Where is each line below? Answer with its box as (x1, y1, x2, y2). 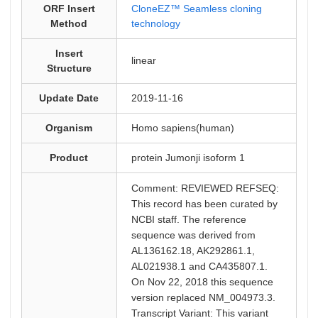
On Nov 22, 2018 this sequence (131, 276, 273, 287)
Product (50, 152, 89, 163)
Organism (45, 122, 93, 133)
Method (50, 18, 88, 29)
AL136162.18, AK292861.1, (131, 245, 255, 256)
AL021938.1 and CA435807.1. (131, 261, 268, 272)
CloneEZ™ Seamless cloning (131, 3, 262, 14)
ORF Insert (43, 3, 95, 14)
